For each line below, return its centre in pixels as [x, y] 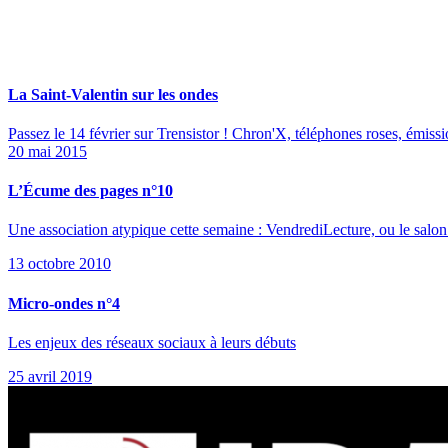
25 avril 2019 [50, 376]
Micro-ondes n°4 [64, 303]
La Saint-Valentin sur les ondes [113, 94]
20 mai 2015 [47, 151]
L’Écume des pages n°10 [90, 191]
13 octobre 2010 [59, 264]
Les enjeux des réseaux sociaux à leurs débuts [152, 342]
